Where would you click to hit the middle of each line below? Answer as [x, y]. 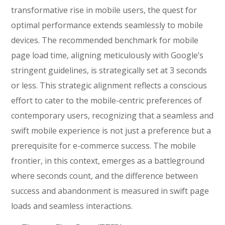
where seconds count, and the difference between [105, 176]
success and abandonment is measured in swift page [110, 191]
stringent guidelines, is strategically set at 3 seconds [109, 70]
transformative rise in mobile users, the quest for [104, 10]
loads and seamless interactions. [72, 206]
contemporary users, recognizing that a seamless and [113, 116]
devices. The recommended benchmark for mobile [105, 40]
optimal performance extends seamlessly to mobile [107, 25]
